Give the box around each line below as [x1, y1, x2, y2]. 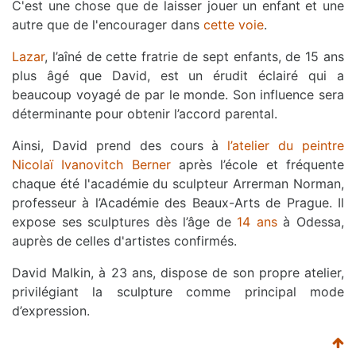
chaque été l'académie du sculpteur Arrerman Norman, [12, 175, 344, 192]
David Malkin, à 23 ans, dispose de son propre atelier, [12, 264, 344, 281]
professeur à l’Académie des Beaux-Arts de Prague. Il [12, 194, 344, 211]
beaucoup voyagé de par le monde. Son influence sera [12, 86, 344, 103]
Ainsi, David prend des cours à [12, 137, 228, 153]
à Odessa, [277, 213, 345, 230]
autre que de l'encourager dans [12, 16, 203, 33]
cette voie [203, 16, 264, 33]
